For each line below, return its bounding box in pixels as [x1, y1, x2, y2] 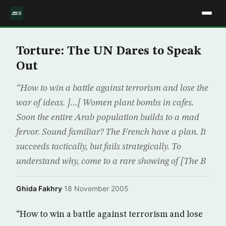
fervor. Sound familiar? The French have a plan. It [16, 128, 206, 137]
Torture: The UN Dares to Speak [16, 45, 201, 58]
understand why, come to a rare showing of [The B [16, 157, 206, 166]
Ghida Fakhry [16, 184, 62, 193]
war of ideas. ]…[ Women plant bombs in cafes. [16, 98, 194, 107]
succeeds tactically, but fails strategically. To [16, 142, 181, 151]
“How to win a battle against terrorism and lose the [16, 84, 208, 93]
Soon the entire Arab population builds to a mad [16, 113, 199, 122]
